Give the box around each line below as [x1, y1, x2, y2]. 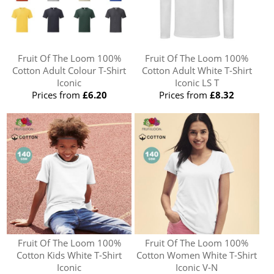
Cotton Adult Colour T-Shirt [12, 64, 127, 76]
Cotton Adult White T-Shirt [141, 64, 252, 76]
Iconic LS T [174, 76, 219, 89]
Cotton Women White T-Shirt [136, 248, 257, 261]
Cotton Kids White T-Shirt [17, 248, 122, 261]
